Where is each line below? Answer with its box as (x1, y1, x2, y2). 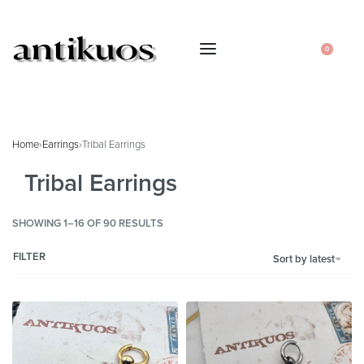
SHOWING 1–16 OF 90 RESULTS (12, 217, 163, 231)
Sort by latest (273, 252, 335, 266)
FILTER (13, 250, 45, 264)
